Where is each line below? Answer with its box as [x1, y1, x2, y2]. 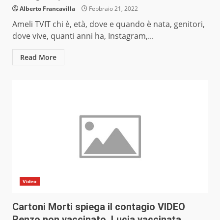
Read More [20, 53, 56, 62]
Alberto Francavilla [20, 4, 75, 13]
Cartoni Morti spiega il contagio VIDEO [12, 201, 185, 213]
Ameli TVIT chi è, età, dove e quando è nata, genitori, [12, 19, 205, 30]
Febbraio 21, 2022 [87, 4, 138, 13]
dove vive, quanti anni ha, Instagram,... [12, 30, 154, 42]
